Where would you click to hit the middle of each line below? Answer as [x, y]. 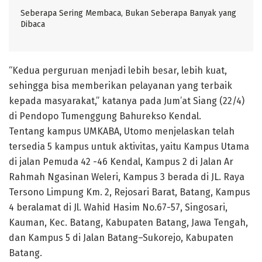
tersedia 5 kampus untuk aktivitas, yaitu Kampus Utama [129, 146]
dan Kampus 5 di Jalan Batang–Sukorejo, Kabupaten [121, 237]
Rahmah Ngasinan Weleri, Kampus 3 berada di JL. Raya [127, 177]
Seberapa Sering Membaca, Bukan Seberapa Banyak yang [128, 13]
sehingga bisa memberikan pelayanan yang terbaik [120, 85]
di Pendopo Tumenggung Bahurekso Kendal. [105, 116]
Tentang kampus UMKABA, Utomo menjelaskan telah [122, 131]
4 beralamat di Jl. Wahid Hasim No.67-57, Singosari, [118, 207]
